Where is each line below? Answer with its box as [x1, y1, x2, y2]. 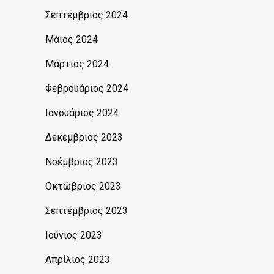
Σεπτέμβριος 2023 [45, 205, 128, 217]
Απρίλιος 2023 [45, 254, 110, 266]
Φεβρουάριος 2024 [45, 83, 128, 95]
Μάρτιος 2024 [45, 58, 109, 70]
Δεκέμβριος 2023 [45, 131, 123, 144]
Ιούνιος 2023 [45, 229, 102, 242]
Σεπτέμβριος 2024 [45, 9, 128, 21]
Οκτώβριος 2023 [45, 180, 121, 193]
